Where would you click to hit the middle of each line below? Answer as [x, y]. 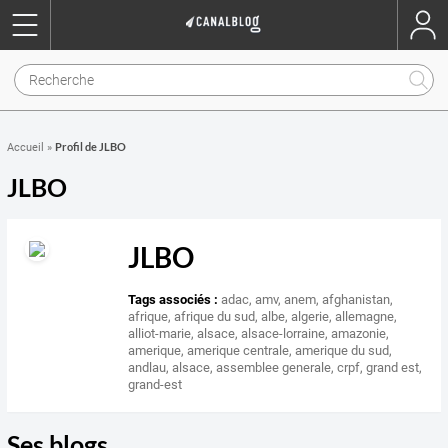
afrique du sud [215, 317]
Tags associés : [173, 300]
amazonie [359, 334]
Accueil [25, 147]
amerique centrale [238, 351]
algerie [310, 317]
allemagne [365, 317]
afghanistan [356, 300]
